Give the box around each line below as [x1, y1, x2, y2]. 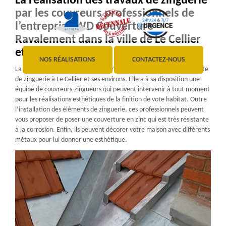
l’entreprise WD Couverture [15, 20, 153, 33]
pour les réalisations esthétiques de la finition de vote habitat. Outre [15, 95, 207, 103]
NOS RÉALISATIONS [39, 56, 96, 64]
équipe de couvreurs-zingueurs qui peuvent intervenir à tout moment [15, 85, 210, 93]
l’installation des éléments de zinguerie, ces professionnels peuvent [15, 105, 204, 114]
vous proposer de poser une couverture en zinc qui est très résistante [15, 116, 209, 124]
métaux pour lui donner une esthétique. [15, 136, 127, 144]
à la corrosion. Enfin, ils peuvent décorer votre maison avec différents [15, 126, 210, 134]
